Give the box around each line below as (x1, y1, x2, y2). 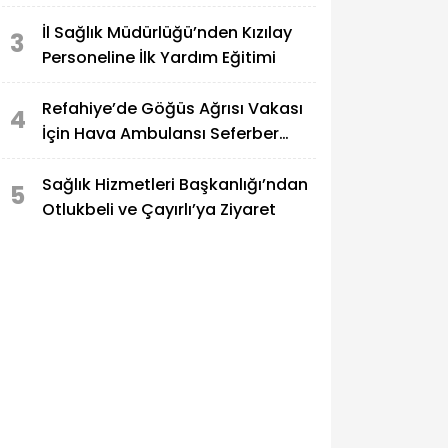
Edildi (42, 146, 84, 170)
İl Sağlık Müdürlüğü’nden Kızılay (42, 20, 292, 44)
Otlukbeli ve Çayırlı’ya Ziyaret (42, 197, 276, 221)
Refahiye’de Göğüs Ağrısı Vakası (42, 96, 303, 120)
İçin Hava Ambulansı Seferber (42, 121, 279, 145)
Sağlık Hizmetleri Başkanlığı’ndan (42, 172, 308, 196)
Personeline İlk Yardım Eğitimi (42, 45, 276, 69)
